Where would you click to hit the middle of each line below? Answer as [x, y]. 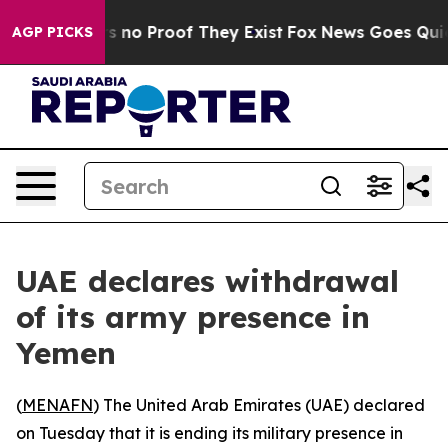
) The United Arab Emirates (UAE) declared [259, 405]
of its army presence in [193, 317]
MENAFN [57, 405]
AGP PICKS [52, 32]
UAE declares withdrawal [207, 281]
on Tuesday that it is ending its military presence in [209, 433]
